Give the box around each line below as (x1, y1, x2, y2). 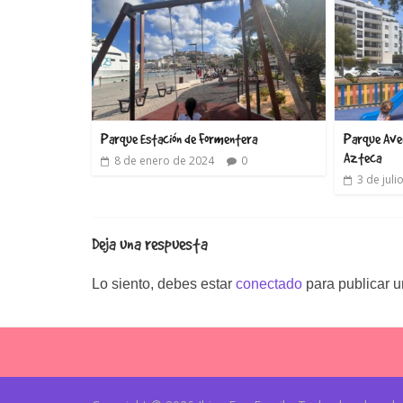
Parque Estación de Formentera (101, 130, 257, 148)
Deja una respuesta (92, 234, 208, 255)
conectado (236, 276, 302, 292)
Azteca (344, 149, 381, 166)
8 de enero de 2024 (114, 153, 214, 169)
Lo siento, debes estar (92, 276, 236, 292)
